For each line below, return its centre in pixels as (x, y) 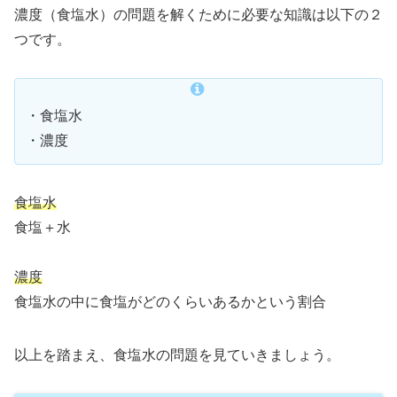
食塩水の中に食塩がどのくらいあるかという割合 (170, 302)
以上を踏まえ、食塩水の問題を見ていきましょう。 (177, 355)
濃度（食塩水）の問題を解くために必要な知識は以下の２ (198, 15)
